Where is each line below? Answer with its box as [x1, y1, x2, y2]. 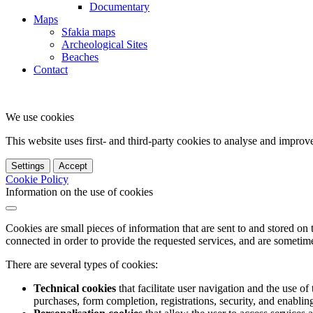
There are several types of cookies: [6, 258, 158, 270]
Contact [34, 63, 68, 75]
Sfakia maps [61, 25, 115, 38]
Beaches [61, 50, 99, 63]
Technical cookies [34, 282, 116, 294]
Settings [11, 160, 45, 171]
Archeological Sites [61, 38, 147, 50]
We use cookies [6, 110, 74, 123]
